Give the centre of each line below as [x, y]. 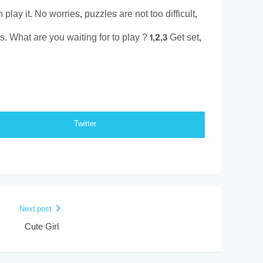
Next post [35, 210]
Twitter [85, 124]
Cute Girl [42, 227]
